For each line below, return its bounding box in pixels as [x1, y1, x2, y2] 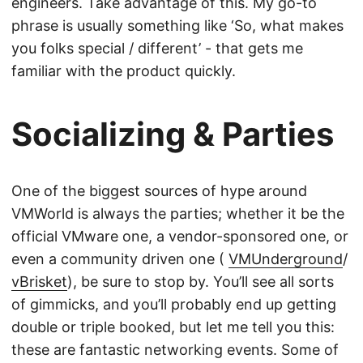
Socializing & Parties [11, 113, 334, 154]
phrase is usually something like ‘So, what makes [11, 16, 344, 34]
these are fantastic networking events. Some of [11, 340, 339, 358]
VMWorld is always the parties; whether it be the [11, 204, 344, 222]
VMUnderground [228, 250, 343, 267]
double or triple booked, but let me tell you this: [11, 318, 335, 335]
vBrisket [11, 272, 67, 290]
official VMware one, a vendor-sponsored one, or [11, 227, 348, 245]
